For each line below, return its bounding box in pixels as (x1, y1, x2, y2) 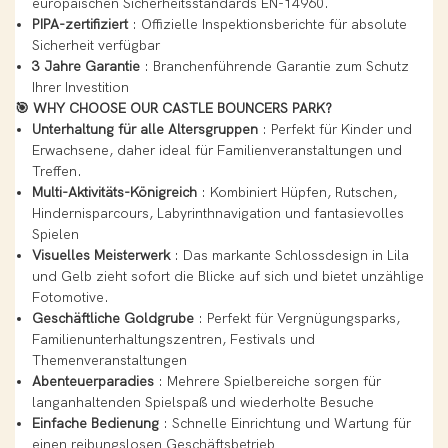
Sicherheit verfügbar (31, 37, 160, 55)
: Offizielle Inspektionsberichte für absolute (127, 16, 407, 34)
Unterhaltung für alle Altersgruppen (31, 121, 258, 139)
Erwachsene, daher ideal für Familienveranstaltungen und (31, 142, 402, 160)
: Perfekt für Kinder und (257, 121, 412, 139)
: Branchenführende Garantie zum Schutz (139, 58, 409, 76)
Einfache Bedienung (31, 415, 159, 433)
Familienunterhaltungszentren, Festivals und (31, 331, 315, 349)
